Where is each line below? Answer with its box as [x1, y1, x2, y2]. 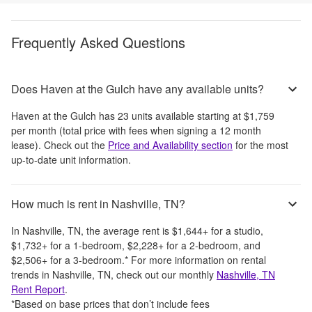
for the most [233, 137, 288, 152]
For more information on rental [131, 252, 266, 267]
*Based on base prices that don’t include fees [11, 296, 210, 311]
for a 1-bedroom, [47, 237, 127, 252]
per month [11, 123, 56, 137]
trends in [11, 267, 52, 281]
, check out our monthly [111, 267, 214, 281]
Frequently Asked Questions [11, 31, 185, 52]
